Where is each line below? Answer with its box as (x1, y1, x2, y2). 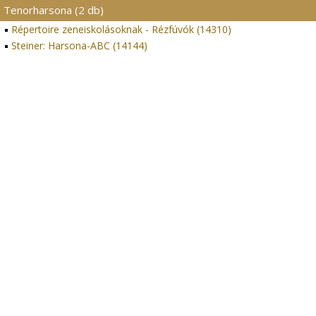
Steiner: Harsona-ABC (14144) (11, 39, 147, 52)
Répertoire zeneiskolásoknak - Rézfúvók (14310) (11, 23, 231, 36)
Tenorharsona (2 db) (4, 3, 104, 17)
